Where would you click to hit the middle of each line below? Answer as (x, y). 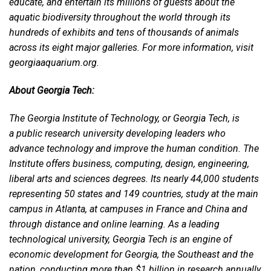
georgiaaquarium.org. (54, 63)
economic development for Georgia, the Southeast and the (131, 255)
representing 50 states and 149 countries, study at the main (134, 194)
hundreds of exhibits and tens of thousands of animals (124, 33)
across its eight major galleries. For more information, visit (131, 48)
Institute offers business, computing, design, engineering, (129, 164)
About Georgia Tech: (52, 91)
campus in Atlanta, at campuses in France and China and (128, 209)
